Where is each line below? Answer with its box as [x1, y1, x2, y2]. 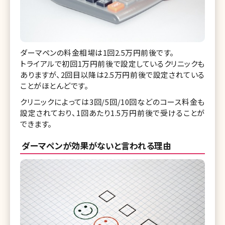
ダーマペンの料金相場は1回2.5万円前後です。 [20, 47, 174, 58]
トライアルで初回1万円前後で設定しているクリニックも [20, 58, 205, 69]
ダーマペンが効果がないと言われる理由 [22, 139, 171, 152]
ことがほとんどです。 [20, 80, 88, 91]
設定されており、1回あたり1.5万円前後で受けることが [20, 107, 205, 119]
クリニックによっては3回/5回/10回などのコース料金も [20, 96, 205, 107]
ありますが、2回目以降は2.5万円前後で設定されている [20, 69, 205, 80]
